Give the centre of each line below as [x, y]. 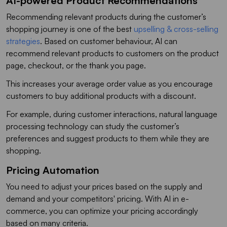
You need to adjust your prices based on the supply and [104, 186]
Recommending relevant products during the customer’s [106, 16]
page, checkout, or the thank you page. [78, 65]
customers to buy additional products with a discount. [102, 96]
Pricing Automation [53, 170]
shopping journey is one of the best [70, 29]
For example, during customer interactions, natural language [112, 114]
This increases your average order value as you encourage [109, 83]
